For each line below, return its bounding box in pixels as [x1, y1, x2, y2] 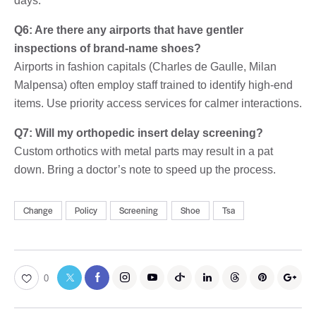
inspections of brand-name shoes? [14, 42, 201, 54]
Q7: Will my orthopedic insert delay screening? [14, 126, 263, 139]
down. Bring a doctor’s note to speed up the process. [14, 163, 276, 176]
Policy [75, 204, 98, 217]
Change [23, 204, 53, 217]
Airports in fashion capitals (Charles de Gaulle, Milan [14, 60, 276, 73]
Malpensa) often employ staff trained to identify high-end [14, 78, 293, 91]
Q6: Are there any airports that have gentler [14, 23, 243, 36]
